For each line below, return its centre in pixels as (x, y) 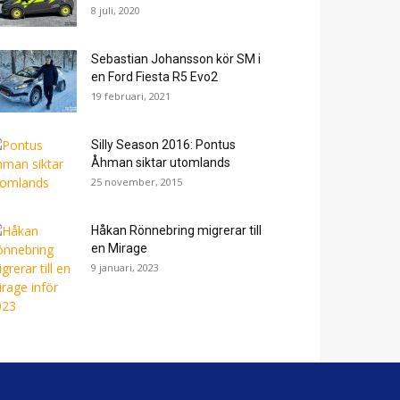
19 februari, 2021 (131, 96)
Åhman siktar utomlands (161, 162)
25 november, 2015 (137, 182)
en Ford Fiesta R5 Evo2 (154, 77)
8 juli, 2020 (116, 10)
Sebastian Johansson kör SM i (176, 59)
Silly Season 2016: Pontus (163, 145)
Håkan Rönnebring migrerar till (176, 230)
